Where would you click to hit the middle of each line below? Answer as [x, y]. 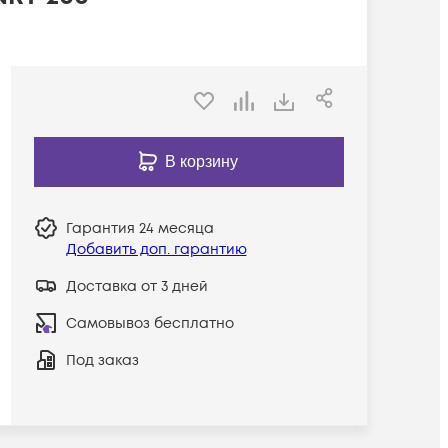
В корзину [202, 161]
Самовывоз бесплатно [149, 323]
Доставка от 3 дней [136, 286]
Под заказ [102, 360]
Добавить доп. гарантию [156, 249]
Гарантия [102, 228]
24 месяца [176, 228]
